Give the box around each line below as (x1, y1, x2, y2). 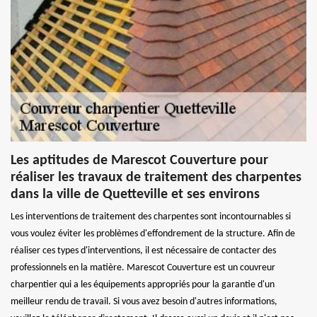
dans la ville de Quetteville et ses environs (11, 187, 260, 202)
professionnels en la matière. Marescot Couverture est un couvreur (11, 262, 275, 273)
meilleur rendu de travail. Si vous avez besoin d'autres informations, (11, 296, 277, 307)
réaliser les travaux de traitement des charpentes (11, 170, 301, 185)
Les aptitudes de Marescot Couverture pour (11, 153, 268, 168)
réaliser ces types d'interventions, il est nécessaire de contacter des (11, 245, 276, 256)
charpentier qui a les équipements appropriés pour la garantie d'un (11, 279, 275, 290)
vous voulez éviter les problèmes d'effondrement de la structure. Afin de (11, 228, 295, 239)
